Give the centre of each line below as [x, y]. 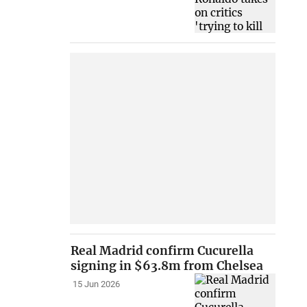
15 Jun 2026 [96, 284]
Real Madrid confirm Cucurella [162, 251]
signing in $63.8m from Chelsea [167, 266]
